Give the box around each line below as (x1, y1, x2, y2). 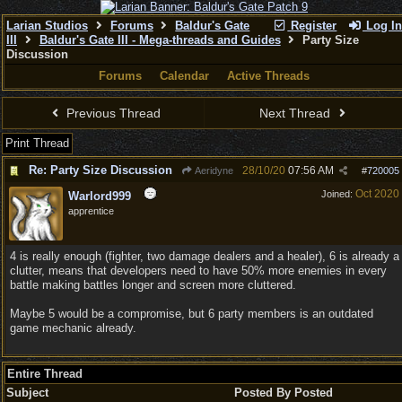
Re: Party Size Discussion (29, 163, 172, 177)
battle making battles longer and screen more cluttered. (10, 278, 296, 292)
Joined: (321, 188, 355, 199)
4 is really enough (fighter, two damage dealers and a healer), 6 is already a (10, 249, 399, 263)
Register (287, 19, 337, 32)
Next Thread (259, 106, 335, 120)
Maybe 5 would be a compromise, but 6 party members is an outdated (10, 307, 373, 320)
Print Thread (5, 136, 69, 150)
